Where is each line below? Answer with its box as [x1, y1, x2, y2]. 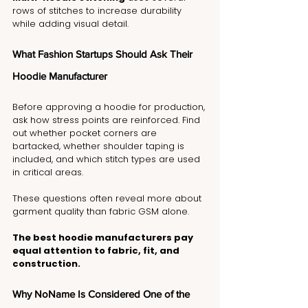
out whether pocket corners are [12, 126, 159, 140]
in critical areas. [12, 165, 83, 179]
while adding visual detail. [12, 16, 129, 30]
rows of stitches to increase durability [12, 3, 184, 17]
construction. [12, 256, 80, 270]
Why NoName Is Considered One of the [12, 287, 192, 300]
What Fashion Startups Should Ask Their [12, 47, 195, 60]
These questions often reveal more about [12, 191, 204, 205]
